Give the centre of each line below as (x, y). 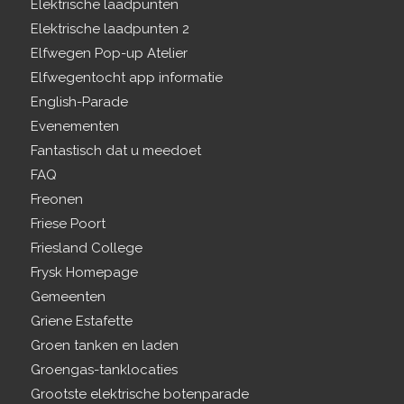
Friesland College (86, 248)
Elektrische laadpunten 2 (110, 29)
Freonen (56, 200)
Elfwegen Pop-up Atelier (109, 54)
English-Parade (79, 102)
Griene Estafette (81, 321)
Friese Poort (68, 224)
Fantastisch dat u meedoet (115, 151)
